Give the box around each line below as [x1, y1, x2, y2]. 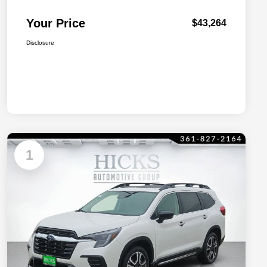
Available [46, 140, 80, 150]
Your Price [26, 17, 85, 30]
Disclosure [26, 39, 54, 46]
